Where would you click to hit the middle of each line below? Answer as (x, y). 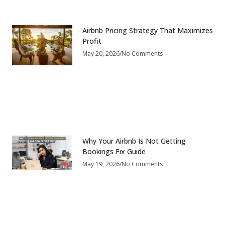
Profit (92, 41)
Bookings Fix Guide (114, 152)
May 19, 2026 (101, 164)
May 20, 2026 (101, 54)
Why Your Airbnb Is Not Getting (134, 141)
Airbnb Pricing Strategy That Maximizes (148, 31)
